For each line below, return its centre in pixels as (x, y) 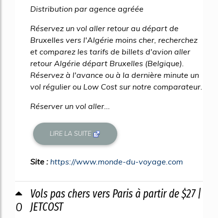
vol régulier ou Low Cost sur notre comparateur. (116, 87)
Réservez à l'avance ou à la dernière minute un (115, 75)
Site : (40, 161)
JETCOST (47, 207)
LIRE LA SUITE (72, 134)
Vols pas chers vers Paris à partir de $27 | (116, 193)
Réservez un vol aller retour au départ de (104, 28)
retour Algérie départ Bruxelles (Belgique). (107, 63)
